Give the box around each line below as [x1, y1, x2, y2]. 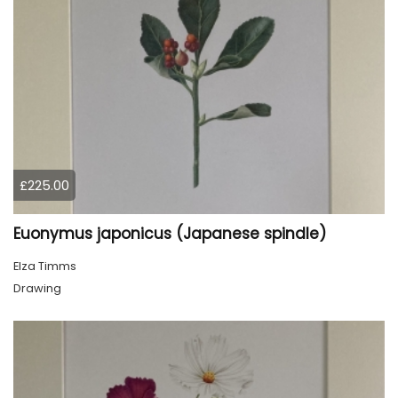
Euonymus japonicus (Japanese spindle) [13, 222, 326, 244]
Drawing [13, 279, 61, 297]
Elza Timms [13, 257, 76, 275]
